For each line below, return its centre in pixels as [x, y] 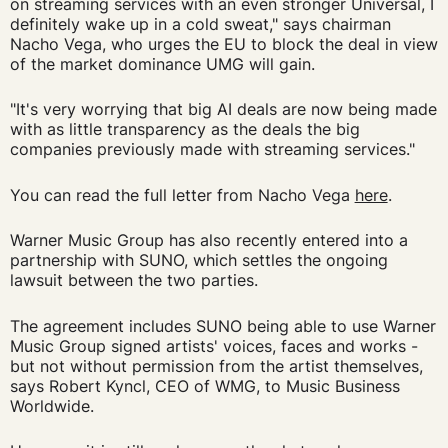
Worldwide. [51, 405]
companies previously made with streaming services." [212, 149]
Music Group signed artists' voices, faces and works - [213, 345]
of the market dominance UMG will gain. [164, 63]
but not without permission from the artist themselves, [216, 365]
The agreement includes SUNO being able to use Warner [222, 325]
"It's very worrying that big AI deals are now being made [223, 109]
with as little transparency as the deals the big [184, 129]
